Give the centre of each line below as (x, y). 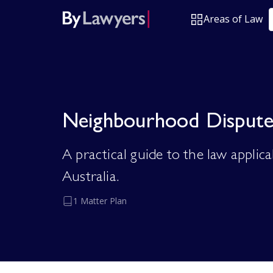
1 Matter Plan (100, 200)
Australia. (90, 179)
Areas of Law (233, 19)
